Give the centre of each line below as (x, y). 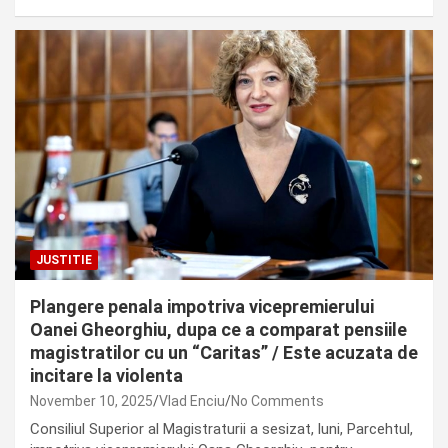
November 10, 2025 (91, 401)
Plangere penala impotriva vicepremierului (202, 307)
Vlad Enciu (192, 401)
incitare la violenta (106, 376)
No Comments (277, 401)
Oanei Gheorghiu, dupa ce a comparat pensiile (218, 330)
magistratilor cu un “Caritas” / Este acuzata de (224, 353)
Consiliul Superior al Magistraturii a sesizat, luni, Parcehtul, (221, 429)
